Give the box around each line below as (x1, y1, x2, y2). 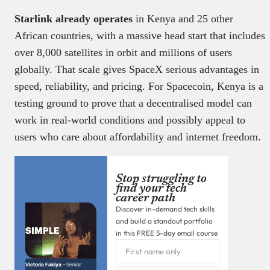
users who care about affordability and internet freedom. (14, 130, 261, 143)
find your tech (116, 182, 187, 195)
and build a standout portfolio (116, 216, 213, 225)
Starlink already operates (14, 12, 136, 25)
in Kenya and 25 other (136, 12, 233, 25)
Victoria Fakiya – (25, 262, 66, 268)
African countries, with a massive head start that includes (14, 29, 265, 42)
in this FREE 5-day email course (116, 228, 218, 237)
